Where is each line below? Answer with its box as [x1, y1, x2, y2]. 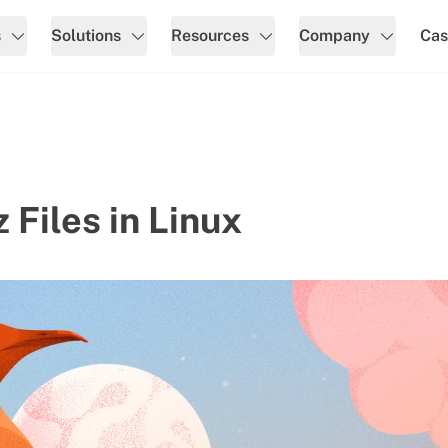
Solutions [51, 25, 121, 45]
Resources [171, 25, 249, 45]
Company [299, 25, 370, 45]
